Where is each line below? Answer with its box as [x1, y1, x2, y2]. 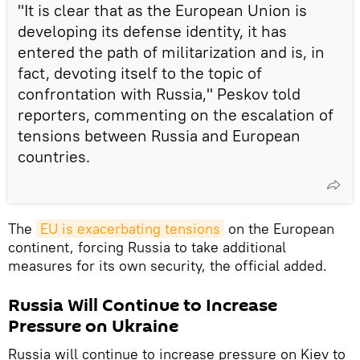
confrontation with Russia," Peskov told [18, 83, 301, 104]
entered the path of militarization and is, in [18, 41, 325, 62]
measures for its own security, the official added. [8, 256, 327, 275]
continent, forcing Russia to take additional [8, 237, 286, 256]
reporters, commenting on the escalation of [18, 104, 333, 125]
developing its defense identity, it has [18, 20, 287, 41]
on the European [224, 219, 334, 238]
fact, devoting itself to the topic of [18, 62, 262, 83]
